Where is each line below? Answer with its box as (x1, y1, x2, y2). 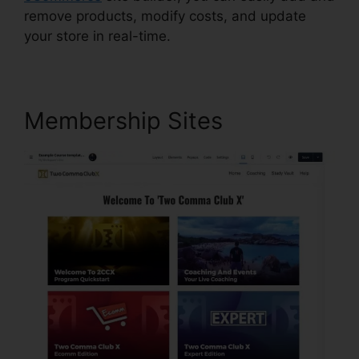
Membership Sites (24, 107, 223, 135)
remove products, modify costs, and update (24, 8, 306, 25)
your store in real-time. (24, 28, 171, 45)
